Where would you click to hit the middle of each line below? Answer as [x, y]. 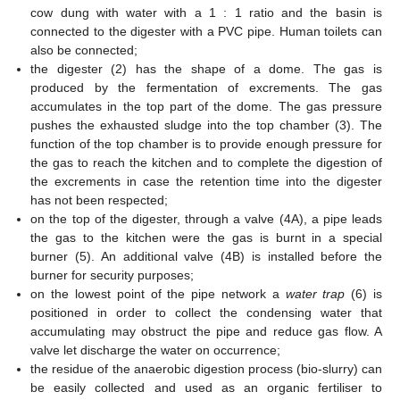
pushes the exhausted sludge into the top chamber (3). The [206, 125]
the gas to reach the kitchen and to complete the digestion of [206, 162]
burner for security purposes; [112, 275]
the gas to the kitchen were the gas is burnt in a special [206, 237]
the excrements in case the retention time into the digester [206, 181]
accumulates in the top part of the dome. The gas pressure [206, 106]
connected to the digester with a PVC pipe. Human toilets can [206, 31]
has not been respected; [100, 200]
